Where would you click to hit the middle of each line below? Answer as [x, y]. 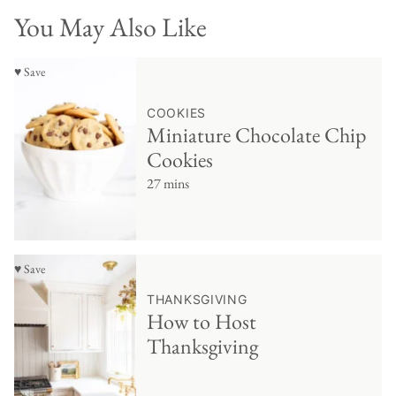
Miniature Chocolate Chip [256, 135]
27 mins [168, 184]
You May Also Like [110, 27]
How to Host [202, 321]
